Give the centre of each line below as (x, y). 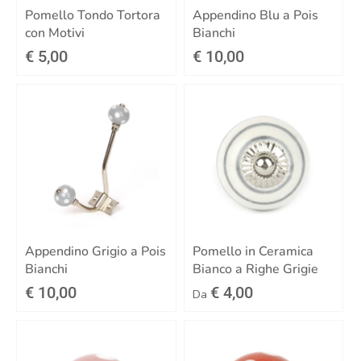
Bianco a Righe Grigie (255, 270)
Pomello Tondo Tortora (93, 15)
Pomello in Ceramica (253, 252)
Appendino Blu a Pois (255, 15)
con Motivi (55, 33)
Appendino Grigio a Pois (95, 252)
